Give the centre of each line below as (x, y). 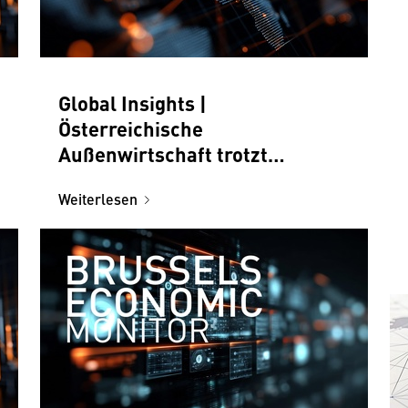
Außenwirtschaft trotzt (163, 153)
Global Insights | (133, 102)
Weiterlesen (98, 199)
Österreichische (131, 127)
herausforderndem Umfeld (180, 178)
